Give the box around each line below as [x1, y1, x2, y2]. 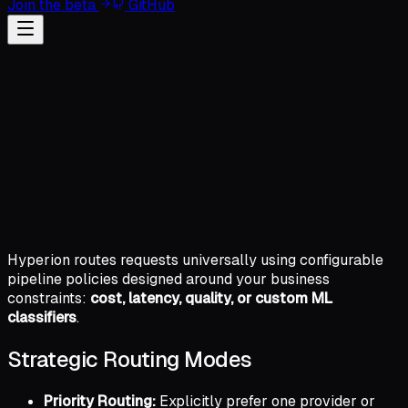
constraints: [7, 288, 90, 308]
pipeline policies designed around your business [7, 269, 330, 289]
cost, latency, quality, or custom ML [90, 288, 332, 308]
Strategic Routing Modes [7, 344, 252, 373]
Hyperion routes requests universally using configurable [7, 250, 383, 270]
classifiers [7, 307, 76, 327]
